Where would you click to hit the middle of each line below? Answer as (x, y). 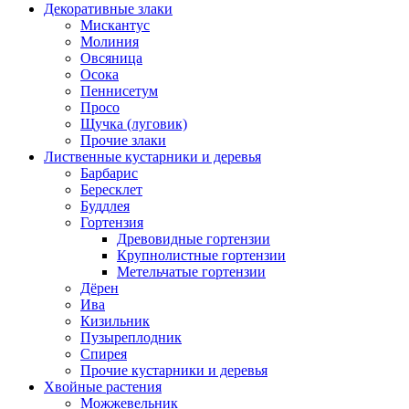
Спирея (104, 354)
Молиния (110, 42)
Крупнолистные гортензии (201, 256)
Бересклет (111, 190)
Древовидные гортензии (194, 239)
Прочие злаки (123, 141)
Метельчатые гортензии (191, 272)
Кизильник (115, 321)
